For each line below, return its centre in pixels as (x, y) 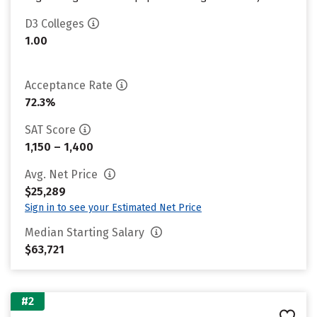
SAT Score (50, 130)
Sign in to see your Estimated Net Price (113, 208)
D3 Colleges (54, 24)
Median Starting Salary (86, 232)
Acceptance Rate (69, 85)
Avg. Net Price (63, 174)
